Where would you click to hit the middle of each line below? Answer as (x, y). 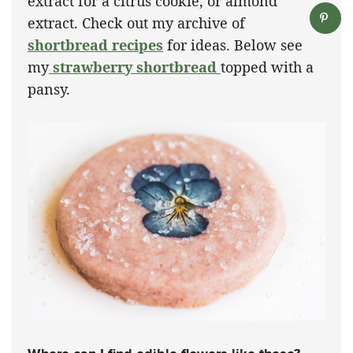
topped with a (267, 67)
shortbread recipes (95, 45)
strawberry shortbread (135, 67)
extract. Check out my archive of (136, 23)
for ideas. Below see (233, 45)
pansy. (49, 89)
